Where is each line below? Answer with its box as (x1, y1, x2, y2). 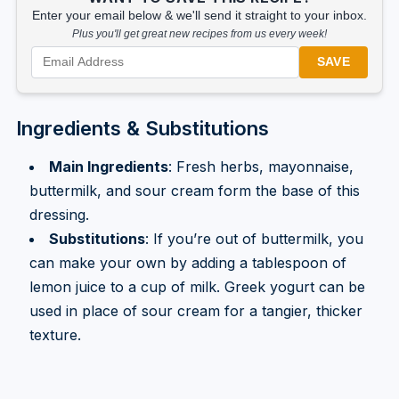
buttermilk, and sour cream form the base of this (28, 181, 360, 199)
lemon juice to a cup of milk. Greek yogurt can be (28, 277, 365, 296)
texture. (28, 325, 81, 344)
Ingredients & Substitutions (15, 116, 269, 140)
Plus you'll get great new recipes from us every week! (72, 27, 327, 40)
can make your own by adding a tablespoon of (28, 253, 346, 272)
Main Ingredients (48, 157, 168, 175)
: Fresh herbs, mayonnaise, (167, 157, 354, 175)
